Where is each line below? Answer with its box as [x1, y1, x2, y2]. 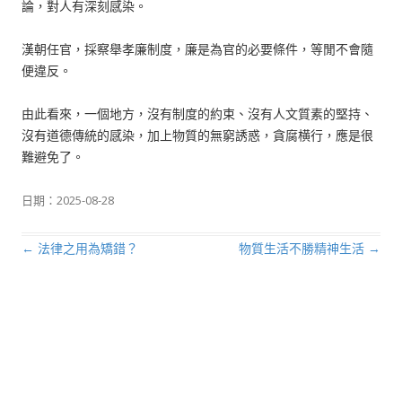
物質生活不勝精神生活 [239, 240, 368, 257]
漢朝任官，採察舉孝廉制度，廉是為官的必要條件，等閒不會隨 [22, 40, 373, 57]
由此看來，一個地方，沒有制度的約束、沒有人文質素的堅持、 [22, 105, 373, 122]
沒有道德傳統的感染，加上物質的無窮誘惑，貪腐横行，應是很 [22, 127, 373, 144]
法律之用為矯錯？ [34, 240, 138, 257]
